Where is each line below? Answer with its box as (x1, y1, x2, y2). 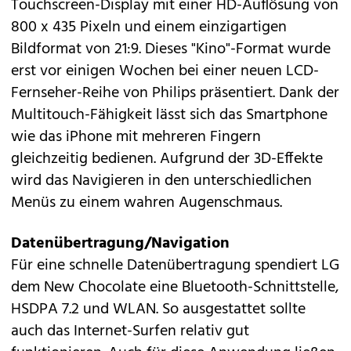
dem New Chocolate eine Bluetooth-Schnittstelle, (11, 275, 339, 300)
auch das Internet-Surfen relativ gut (11, 319, 249, 344)
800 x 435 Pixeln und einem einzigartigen (11, 15, 287, 40)
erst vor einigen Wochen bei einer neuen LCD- (11, 59, 319, 84)
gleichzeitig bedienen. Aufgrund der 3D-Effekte (11, 147, 323, 172)
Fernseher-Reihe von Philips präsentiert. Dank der (11, 81, 339, 106)
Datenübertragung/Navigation (11, 231, 230, 256)
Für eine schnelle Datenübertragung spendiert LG (11, 253, 339, 278)
